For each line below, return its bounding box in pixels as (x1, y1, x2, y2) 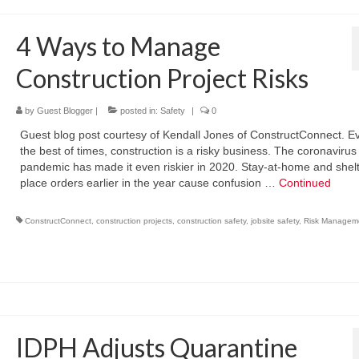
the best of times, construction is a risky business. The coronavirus (19, 143, 357, 157)
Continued (278, 175, 331, 189)
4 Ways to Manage (15, 30, 220, 62)
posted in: (117, 105, 160, 115)
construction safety (176, 216, 246, 225)
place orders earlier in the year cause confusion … (19, 175, 279, 189)
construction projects (95, 216, 172, 225)
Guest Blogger (36, 105, 93, 115)
